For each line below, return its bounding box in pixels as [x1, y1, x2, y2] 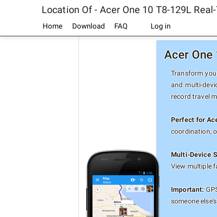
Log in [149, 22, 170, 31]
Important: [171, 186, 204, 193]
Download [72, 22, 105, 31]
